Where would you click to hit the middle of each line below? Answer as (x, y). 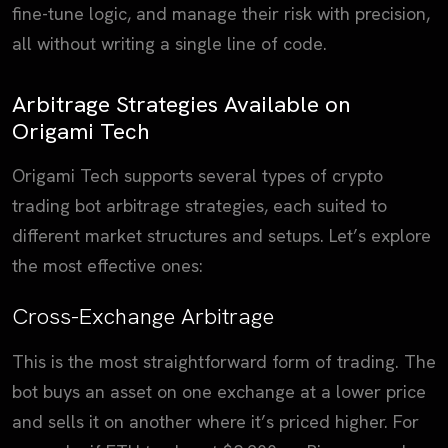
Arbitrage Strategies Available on (181, 103)
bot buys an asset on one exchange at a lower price (219, 391)
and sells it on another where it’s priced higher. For (215, 421)
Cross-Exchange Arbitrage (143, 315)
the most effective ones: (107, 265)
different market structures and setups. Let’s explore (221, 235)
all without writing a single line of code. (169, 43)
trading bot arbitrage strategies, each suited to (199, 205)
